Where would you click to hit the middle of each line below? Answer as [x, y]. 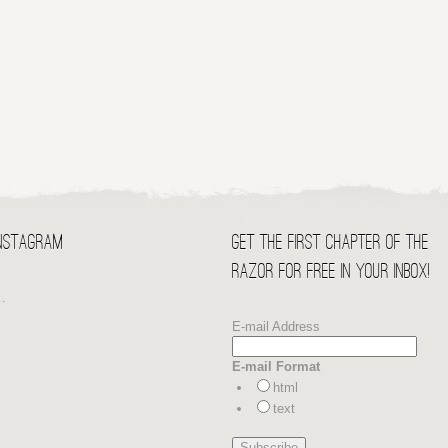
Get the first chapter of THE [330, 243]
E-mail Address [275, 326]
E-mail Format [275, 366]
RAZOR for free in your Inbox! [330, 272]
